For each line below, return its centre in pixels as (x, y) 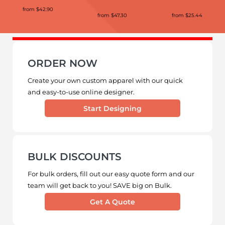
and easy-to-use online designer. (81, 92)
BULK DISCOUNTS (75, 156)
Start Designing (113, 109)
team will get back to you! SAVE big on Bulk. (100, 185)
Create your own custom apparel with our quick (105, 80)
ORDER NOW (63, 63)
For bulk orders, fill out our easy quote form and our (111, 174)
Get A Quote (113, 202)
